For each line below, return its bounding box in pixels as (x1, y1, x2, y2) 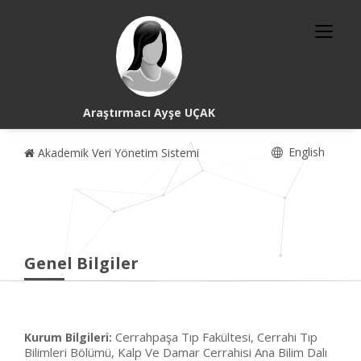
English (285, 144, 325, 160)
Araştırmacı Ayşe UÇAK (83, 105, 216, 120)
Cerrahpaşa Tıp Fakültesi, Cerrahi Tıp (115, 329, 317, 345)
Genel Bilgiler (24, 252, 139, 274)
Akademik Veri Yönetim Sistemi (35, 145, 199, 160)
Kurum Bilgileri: (24, 330, 112, 345)
